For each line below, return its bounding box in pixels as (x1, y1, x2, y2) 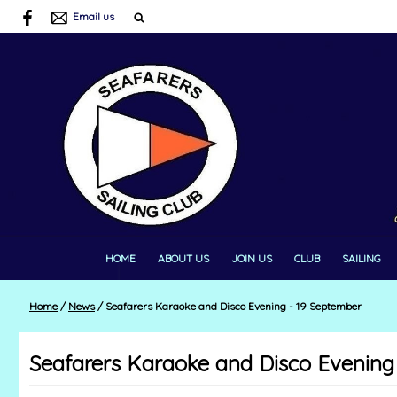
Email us (73, 10, 114, 24)
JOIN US (231, 252, 272, 266)
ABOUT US (158, 252, 209, 266)
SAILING (342, 252, 381, 266)
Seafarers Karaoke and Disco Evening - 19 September (103, 299, 362, 313)
